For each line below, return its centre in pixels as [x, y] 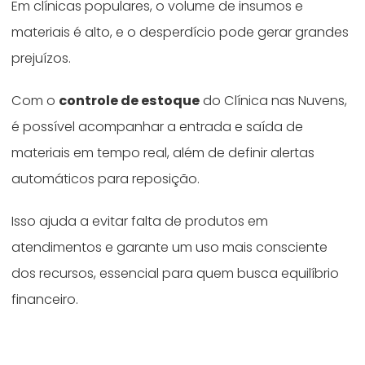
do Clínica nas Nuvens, [274, 100]
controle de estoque [130, 100]
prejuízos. [42, 58]
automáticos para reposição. [106, 178]
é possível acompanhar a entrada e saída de [158, 126]
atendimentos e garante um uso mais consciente [170, 247]
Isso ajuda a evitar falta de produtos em [140, 221]
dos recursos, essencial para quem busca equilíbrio [176, 273]
